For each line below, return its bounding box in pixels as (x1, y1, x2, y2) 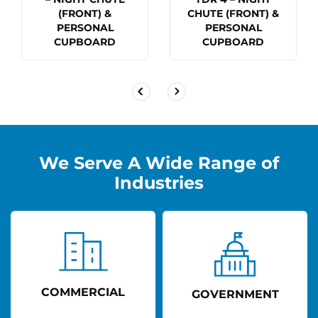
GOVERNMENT (191, 287, 279, 301)
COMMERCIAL (41, 285, 125, 299)
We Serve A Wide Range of (39, 152, 279, 173)
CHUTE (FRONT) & (187, 6, 279, 20)
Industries (114, 172, 204, 193)
